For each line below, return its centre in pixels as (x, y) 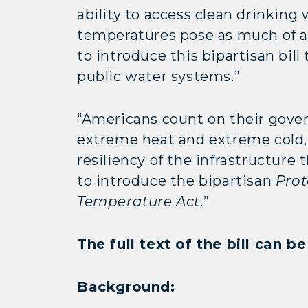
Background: (126, 286)
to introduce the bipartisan (176, 180)
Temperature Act (139, 201)
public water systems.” (165, 76)
